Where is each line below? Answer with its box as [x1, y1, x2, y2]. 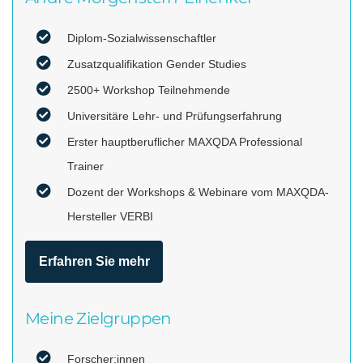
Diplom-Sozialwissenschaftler [67, 32, 216, 45]
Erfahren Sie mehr [38, 254, 150, 269]
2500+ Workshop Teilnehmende [67, 83, 230, 97]
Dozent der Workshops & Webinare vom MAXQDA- [67, 186, 329, 199]
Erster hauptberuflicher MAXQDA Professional [67, 135, 302, 149]
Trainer [67, 160, 104, 173]
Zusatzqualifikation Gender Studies [67, 58, 246, 71]
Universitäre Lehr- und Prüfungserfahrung [67, 109, 282, 123]
